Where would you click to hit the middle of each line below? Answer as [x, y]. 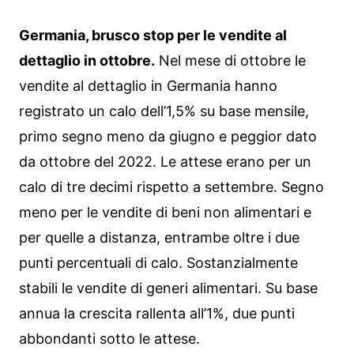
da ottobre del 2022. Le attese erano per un [165, 162]
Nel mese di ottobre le [230, 60]
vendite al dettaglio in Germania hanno [148, 86]
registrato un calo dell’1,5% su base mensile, [164, 111]
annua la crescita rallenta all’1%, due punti [157, 313]
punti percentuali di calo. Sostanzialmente [158, 263]
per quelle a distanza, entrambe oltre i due [159, 237]
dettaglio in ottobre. [87, 60]
